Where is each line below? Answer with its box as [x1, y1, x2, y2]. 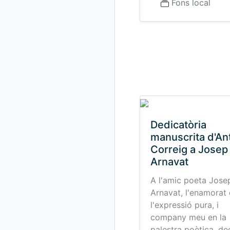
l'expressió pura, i [150, 200, 219, 210]
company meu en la [150, 212, 226, 222]
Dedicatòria [150, 119, 206, 131]
